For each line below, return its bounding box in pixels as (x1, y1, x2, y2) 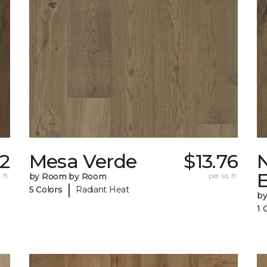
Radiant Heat (76, 184, 129, 195)
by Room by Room (29, 171, 107, 182)
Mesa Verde (29, 150, 137, 173)
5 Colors (29, 184, 63, 195)
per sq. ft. (208, 171, 238, 181)
